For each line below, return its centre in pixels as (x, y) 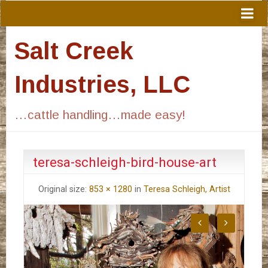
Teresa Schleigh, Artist (187, 189)
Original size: (63, 189)
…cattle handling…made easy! (100, 114)
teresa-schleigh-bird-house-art (125, 162)
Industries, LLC (102, 84)
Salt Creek (74, 51)
